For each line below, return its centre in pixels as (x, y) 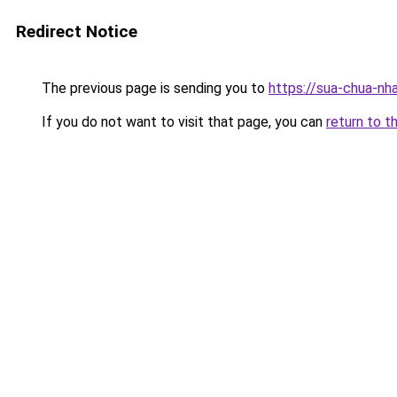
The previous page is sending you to (153, 88)
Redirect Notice (77, 31)
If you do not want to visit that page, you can (182, 122)
